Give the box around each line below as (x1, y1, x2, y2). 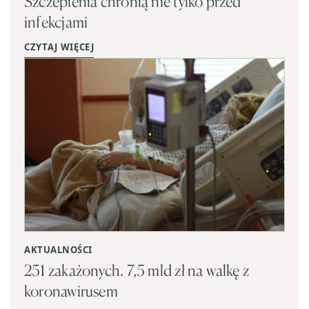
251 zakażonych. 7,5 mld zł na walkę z (24, 261, 250, 280)
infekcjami (24, 12, 88, 31)
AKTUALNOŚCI (24, 243, 92, 257)
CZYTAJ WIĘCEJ (24, 40, 94, 53)
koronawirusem (24, 281, 118, 301)
